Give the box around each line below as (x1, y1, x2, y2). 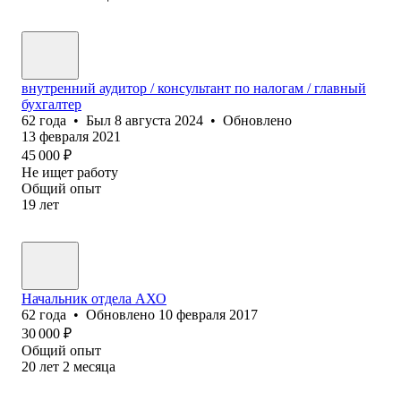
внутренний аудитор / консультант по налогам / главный (21, 80, 366, 96)
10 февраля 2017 (158, 306, 258, 322)
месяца (73, 358, 115, 374)
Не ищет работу (21, 164, 118, 180)
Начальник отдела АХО (21, 290, 166, 306)
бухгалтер (21, 96, 81, 112)
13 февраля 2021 (21, 128, 121, 144)
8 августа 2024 (115, 112, 203, 128)
